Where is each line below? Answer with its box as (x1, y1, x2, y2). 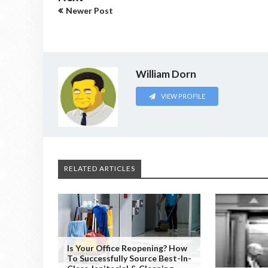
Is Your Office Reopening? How (67, 243, 187, 253)
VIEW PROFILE (160, 92, 206, 100)
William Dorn (136, 67, 196, 80)
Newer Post (66, 5, 113, 16)
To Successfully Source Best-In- (67, 253, 191, 263)
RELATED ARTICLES (64, 164, 135, 173)
